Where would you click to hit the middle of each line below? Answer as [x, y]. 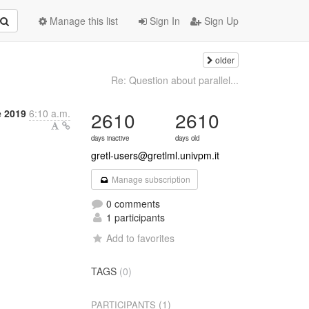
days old [188, 138]
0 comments [132, 203]
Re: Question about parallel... [175, 80]
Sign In [163, 21]
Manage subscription [150, 179]
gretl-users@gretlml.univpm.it [156, 155]
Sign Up [220, 21]
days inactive [110, 138]
